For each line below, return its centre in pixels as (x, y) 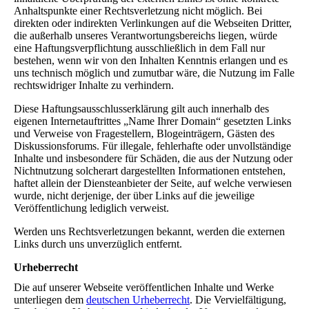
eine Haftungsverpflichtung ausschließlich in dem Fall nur (139, 48)
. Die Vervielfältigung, (238, 300)
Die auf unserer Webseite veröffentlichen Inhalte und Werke (144, 288)
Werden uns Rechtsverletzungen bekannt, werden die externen (149, 232)
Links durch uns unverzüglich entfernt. (98, 244)
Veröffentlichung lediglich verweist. (91, 208)
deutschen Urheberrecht (138, 300)
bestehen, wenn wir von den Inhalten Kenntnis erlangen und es (151, 61)
